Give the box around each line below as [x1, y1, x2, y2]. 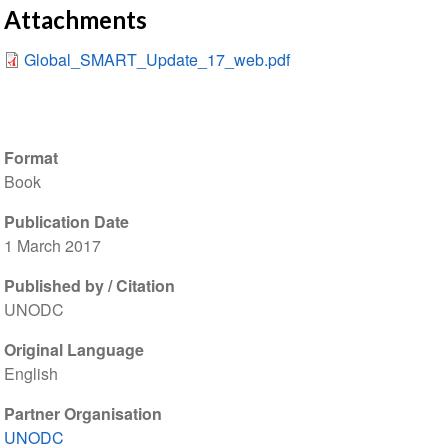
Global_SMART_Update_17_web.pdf [23, 48, 290, 72]
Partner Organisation [3, 402, 162, 426]
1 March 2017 [3, 234, 101, 258]
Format [3, 146, 58, 170]
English [3, 362, 58, 386]
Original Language [3, 338, 144, 362]
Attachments [3, 5, 147, 35]
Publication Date [3, 210, 129, 234]
